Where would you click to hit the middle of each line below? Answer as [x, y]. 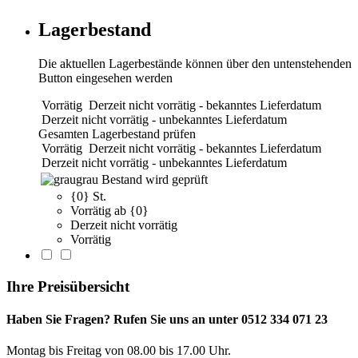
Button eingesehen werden [105, 78]
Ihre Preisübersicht [68, 286]
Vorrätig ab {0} [109, 211]
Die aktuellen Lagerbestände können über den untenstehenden [195, 64]
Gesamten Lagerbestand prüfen [117, 134]
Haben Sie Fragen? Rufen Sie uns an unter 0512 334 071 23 [167, 320]
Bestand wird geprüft [155, 180]
